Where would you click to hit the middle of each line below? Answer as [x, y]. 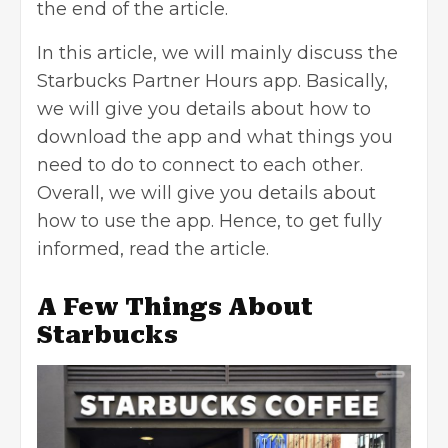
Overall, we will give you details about [206, 193]
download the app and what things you [215, 137]
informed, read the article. [153, 249]
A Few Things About [175, 307]
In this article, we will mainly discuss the [217, 53]
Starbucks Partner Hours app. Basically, [212, 81]
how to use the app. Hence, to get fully [209, 221]
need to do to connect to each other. [200, 165]
